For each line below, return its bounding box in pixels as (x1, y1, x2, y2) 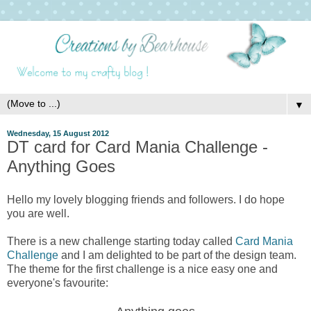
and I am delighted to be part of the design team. (58, 249, 296, 261)
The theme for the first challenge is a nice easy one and (7, 262, 278, 275)
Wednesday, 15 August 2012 (7, 129, 109, 138)
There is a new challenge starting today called (7, 235, 235, 247)
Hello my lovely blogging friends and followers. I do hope (7, 193, 285, 205)
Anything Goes (7, 157, 115, 176)
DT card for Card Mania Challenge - (7, 137, 268, 157)
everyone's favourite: (7, 276, 108, 289)
